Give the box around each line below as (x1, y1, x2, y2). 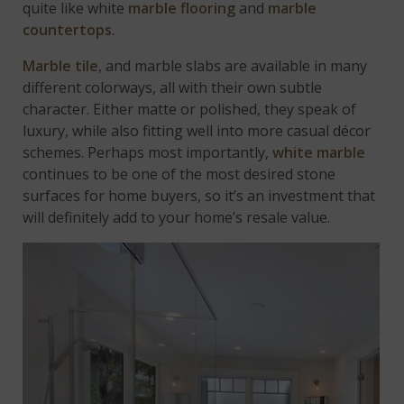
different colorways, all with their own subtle (23, 78, 323, 98)
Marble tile (23, 56, 99, 77)
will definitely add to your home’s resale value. (23, 207, 331, 228)
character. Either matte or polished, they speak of (23, 99, 357, 120)
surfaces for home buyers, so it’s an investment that (23, 186, 376, 207)
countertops (23, 20, 113, 41)
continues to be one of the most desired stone (23, 164, 336, 185)
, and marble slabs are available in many (98, 56, 368, 77)
